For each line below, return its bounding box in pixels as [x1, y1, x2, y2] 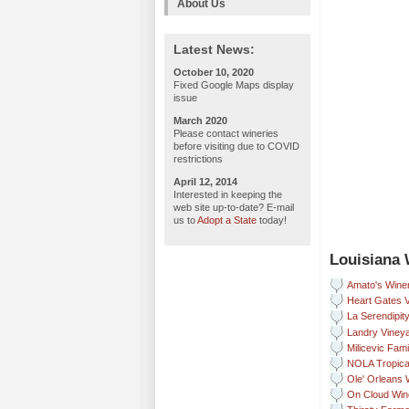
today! [257, 215, 287, 225]
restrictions [173, 153, 223, 164]
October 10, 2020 [173, 67, 254, 78]
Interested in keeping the [173, 189, 282, 200]
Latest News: [173, 42, 255, 57]
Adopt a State [197, 215, 257, 225]
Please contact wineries [173, 128, 278, 139]
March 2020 [173, 115, 227, 126]
